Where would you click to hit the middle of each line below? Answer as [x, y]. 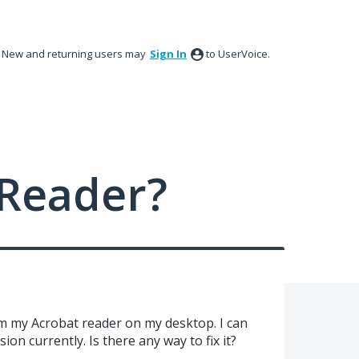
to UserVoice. [238, 54]
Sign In [168, 54]
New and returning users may [75, 54]
